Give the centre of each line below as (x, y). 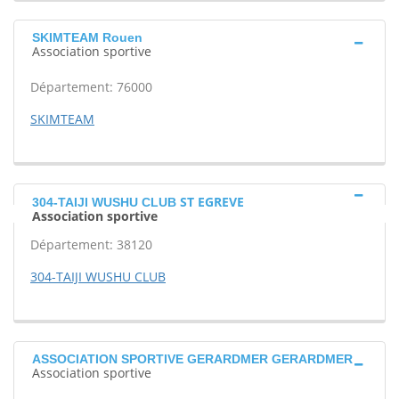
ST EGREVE (212, 202)
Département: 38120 (91, 244)
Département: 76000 (91, 87)
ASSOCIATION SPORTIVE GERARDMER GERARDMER (192, 359)
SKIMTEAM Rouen (87, 37)
